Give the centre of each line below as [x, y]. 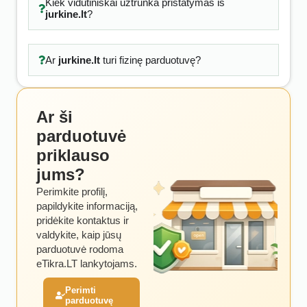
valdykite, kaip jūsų [79, 235]
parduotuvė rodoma [80, 249]
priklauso [73, 155]
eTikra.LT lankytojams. [87, 263]
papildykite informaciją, [87, 206]
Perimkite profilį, [72, 192]
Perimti [81, 290]
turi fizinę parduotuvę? [150, 60]
